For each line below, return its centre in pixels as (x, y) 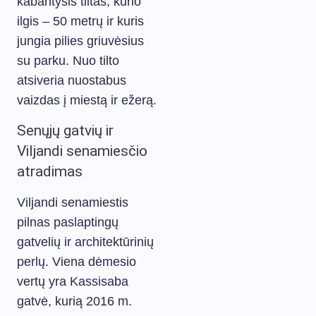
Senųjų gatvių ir (65, 130)
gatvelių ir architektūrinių (85, 242)
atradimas (50, 171)
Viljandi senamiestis (73, 202)
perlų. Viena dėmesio (77, 262)
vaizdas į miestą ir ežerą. (87, 100)
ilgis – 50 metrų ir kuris (80, 21)
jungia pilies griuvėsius (80, 41)
